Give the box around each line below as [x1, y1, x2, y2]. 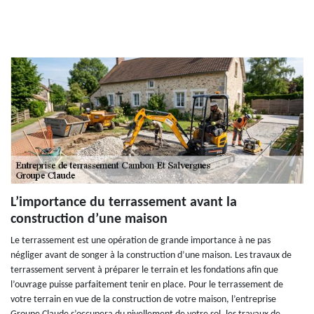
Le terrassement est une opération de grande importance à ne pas [11, 235, 271, 247]
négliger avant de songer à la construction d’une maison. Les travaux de [11, 250, 292, 261]
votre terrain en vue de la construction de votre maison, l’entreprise [11, 294, 276, 306]
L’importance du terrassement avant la [11, 196, 237, 210]
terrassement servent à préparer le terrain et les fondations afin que [11, 265, 278, 276]
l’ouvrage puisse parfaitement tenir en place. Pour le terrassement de [11, 280, 283, 291]
